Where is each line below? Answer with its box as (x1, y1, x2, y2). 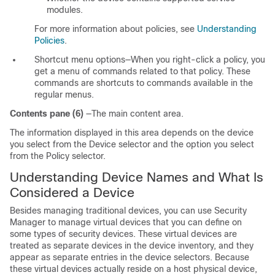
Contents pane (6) (10, 109, 83, 119)
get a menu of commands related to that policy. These (34, 66, 250, 77)
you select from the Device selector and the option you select (10, 139, 254, 150)
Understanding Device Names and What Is (10, 170, 263, 185)
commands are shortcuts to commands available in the (34, 78, 253, 88)
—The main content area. (83, 109, 184, 119)
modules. (47, 5, 83, 15)
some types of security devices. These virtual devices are (10, 229, 237, 239)
